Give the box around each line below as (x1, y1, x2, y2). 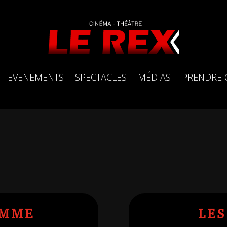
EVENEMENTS (8, 70, 64, 83)
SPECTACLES (75, 70, 127, 83)
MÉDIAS (138, 70, 171, 83)
